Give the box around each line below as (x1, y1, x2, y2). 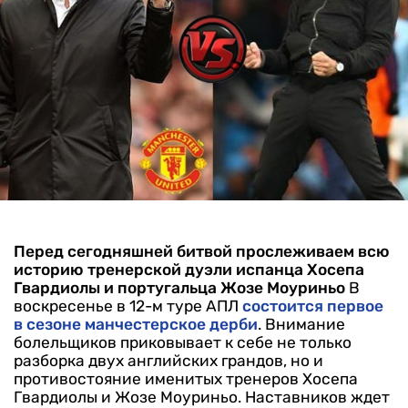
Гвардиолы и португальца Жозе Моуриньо (14, 279, 345, 298)
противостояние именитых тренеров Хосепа (14, 370, 358, 389)
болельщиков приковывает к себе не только (14, 333, 352, 352)
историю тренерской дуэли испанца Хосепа (14, 260, 364, 280)
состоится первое (242, 297, 383, 316)
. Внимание (258, 315, 345, 334)
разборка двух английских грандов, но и (14, 352, 323, 371)
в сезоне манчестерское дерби (14, 315, 258, 334)
